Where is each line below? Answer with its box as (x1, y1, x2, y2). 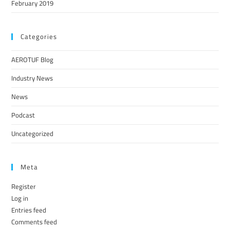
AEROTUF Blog (11, 54, 54, 65)
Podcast (11, 109, 35, 120)
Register (11, 181, 36, 191)
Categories (21, 31, 57, 42)
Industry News (11, 72, 53, 83)
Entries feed (11, 204, 47, 215)
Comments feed (11, 216, 57, 227)
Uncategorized (11, 128, 54, 139)
